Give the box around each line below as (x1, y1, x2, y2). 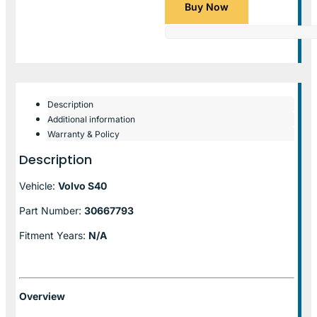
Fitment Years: (19, 229, 88, 241)
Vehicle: (19, 179, 58, 192)
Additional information (47, 113, 135, 125)
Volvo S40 (58, 179, 107, 192)
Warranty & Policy (47, 128, 120, 139)
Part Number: (19, 204, 84, 217)
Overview (19, 289, 65, 302)
